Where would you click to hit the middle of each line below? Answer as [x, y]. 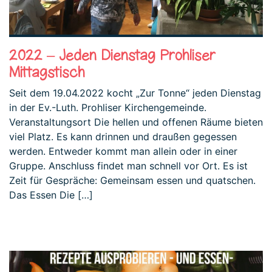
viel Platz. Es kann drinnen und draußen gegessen [123, 137]
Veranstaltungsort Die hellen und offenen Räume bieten [136, 122]
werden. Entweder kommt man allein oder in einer [123, 151]
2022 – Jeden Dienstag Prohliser [112, 55]
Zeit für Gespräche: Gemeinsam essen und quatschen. [132, 181]
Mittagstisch [47, 72]
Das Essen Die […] [51, 195]
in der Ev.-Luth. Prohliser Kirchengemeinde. [108, 108]
